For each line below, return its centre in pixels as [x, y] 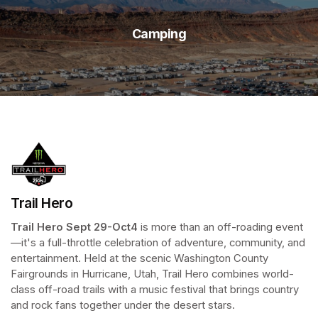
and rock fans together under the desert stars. [124, 305]
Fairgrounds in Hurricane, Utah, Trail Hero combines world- [152, 274]
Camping [159, 33]
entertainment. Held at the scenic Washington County [139, 258]
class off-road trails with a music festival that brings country [155, 290]
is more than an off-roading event [222, 227]
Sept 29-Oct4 [103, 227]
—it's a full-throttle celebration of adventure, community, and [158, 243]
